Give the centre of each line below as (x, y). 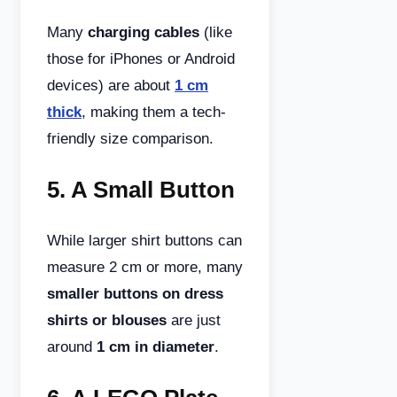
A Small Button (153, 190)
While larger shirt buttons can (144, 241)
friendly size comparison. (130, 139)
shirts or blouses (107, 320)
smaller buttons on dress (135, 294)
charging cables (144, 32)
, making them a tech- (154, 112)
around (72, 347)
